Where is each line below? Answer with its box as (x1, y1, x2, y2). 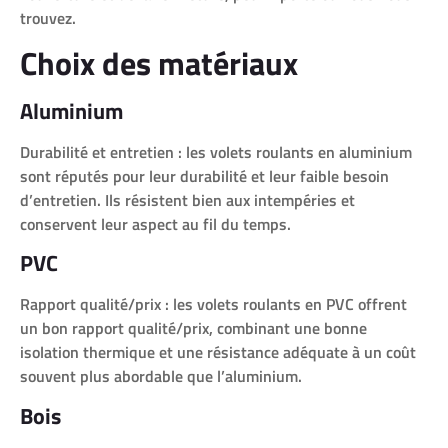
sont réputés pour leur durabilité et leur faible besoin (20, 164, 389, 189)
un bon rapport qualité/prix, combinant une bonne (20, 316, 367, 341)
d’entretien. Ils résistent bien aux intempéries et (20, 188, 355, 213)
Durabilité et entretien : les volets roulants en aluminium (20, 140, 412, 165)
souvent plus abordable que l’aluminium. (20, 364, 302, 389)
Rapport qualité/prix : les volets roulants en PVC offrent (20, 292, 407, 317)
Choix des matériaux (20, 39, 298, 88)
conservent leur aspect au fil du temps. (20, 212, 291, 237)
